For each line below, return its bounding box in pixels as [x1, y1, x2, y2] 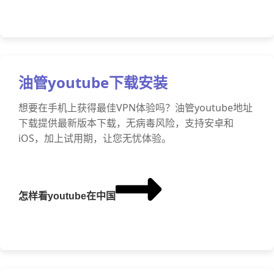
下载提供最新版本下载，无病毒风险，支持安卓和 [18, 116, 234, 130]
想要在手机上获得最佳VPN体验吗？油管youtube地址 [18, 101, 253, 114]
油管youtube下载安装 [18, 72, 168, 92]
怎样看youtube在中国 [18, 191, 116, 201]
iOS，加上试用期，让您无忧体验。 [18, 131, 171, 145]
